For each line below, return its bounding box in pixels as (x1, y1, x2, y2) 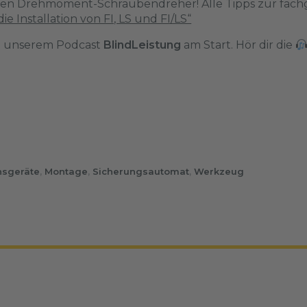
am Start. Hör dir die (181, 38, 295, 51)
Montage (45, 166, 88, 177)
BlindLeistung (103, 38, 181, 51)
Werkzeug (194, 166, 244, 177)
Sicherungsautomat (93, 166, 189, 177)
